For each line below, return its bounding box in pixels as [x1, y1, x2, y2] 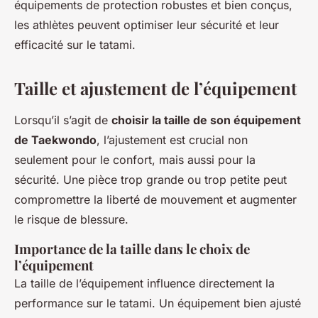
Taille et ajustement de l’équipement [14, 77, 297, 100]
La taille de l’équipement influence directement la [14, 276, 275, 291]
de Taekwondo [14, 133, 97, 148]
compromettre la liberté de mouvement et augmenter [14, 192, 297, 207]
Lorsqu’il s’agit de [14, 113, 111, 128]
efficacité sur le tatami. [14, 38, 136, 53]
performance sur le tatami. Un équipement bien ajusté [14, 296, 301, 311]
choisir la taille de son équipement [111, 113, 301, 128]
